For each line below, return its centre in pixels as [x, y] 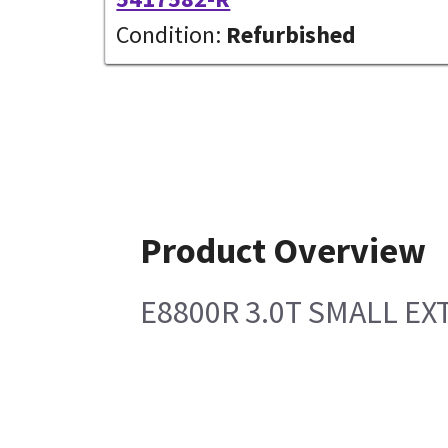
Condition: [169, 34]
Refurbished [289, 34]
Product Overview [283, 250]
